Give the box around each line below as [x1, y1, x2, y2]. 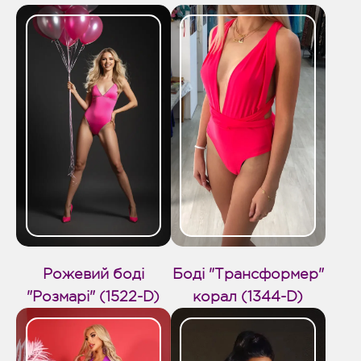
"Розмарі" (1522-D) [27, 288, 160, 305]
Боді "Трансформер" [172, 265, 324, 282]
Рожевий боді [42, 265, 144, 282]
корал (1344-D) [193, 288, 304, 305]
